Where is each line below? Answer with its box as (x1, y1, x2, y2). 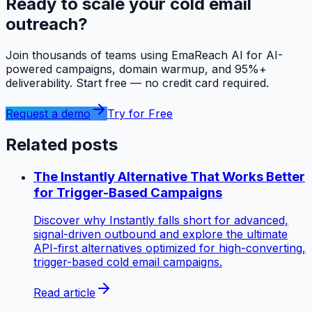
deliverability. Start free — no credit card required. (6, 75, 269, 90)
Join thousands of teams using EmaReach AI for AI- (6, 47, 283, 62)
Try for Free (107, 106, 173, 120)
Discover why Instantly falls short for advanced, (33, 213, 288, 228)
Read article (33, 286, 95, 300)
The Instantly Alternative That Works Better (33, 168, 305, 185)
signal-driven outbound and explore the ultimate (33, 227, 288, 242)
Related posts (6, 134, 118, 155)
